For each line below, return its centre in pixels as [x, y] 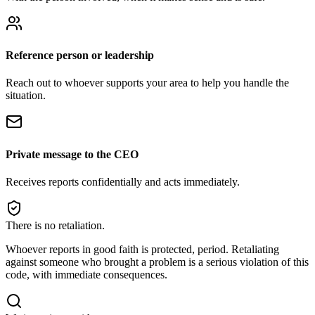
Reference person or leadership [80, 56]
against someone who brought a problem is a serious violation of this [157, 262]
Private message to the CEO [72, 154]
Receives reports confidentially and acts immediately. [123, 181]
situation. [26, 96]
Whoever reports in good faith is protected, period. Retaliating [142, 249]
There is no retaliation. [55, 225]
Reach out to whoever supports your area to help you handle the [147, 83]
